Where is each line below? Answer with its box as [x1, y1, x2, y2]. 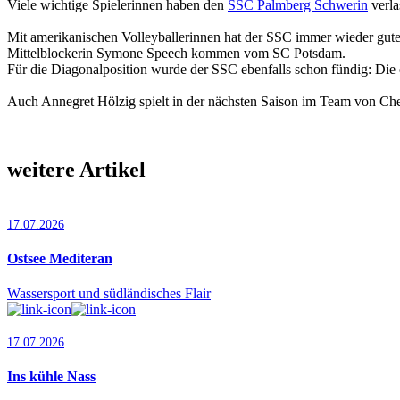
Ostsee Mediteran [7, 250, 112, 266]
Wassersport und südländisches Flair [7, 286, 211, 302]
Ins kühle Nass [7, 369, 96, 385]
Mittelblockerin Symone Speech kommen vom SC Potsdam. [7, 45, 346, 61]
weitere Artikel [7, 157, 146, 181]
